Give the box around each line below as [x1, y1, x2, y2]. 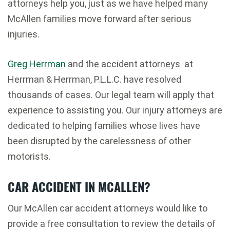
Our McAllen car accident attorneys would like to [8, 202, 207, 214]
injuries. [8, 28, 40, 40]
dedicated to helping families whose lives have [8, 120, 200, 131]
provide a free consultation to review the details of [8, 218, 216, 229]
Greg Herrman [8, 58, 66, 69]
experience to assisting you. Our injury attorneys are [8, 104, 222, 116]
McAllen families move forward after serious [8, 13, 191, 24]
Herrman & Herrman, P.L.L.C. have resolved [8, 73, 181, 85]
